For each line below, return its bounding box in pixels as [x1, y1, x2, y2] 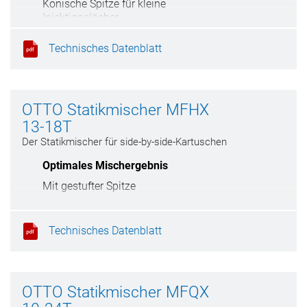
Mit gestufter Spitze [42, 180, 136, 193]
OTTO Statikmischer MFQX [22, 283, 209, 302]
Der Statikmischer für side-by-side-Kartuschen [22, 136, 227, 148]
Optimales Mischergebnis [42, 159, 168, 172]
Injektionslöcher [42, 11, 119, 24]
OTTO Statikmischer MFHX [22, 101, 209, 119]
